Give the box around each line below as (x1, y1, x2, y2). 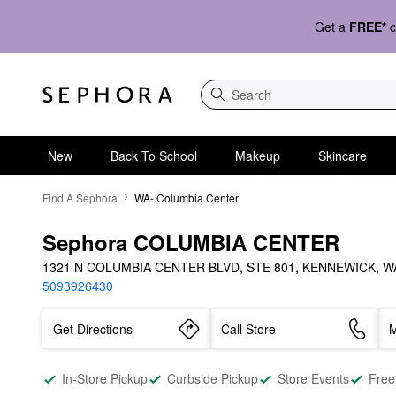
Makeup (234, 146, 280, 164)
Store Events (278, 369, 349, 387)
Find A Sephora (42, 189, 118, 205)
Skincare (317, 146, 367, 164)
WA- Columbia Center (134, 189, 240, 205)
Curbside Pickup (167, 369, 258, 387)
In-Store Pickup (62, 369, 148, 387)
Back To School (110, 146, 197, 164)
